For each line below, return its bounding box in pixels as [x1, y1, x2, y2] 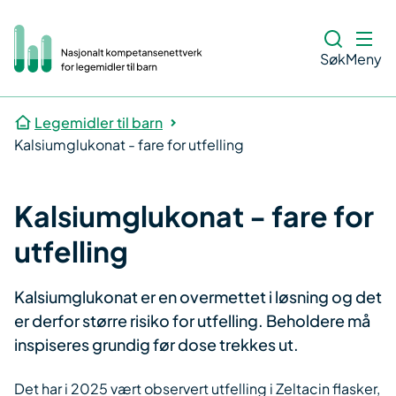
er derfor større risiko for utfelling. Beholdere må [14, 310, 370, 331]
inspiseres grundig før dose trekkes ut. [14, 334, 299, 354]
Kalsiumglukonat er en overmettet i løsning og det [14, 286, 382, 307]
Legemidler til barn [34, 113, 163, 132]
